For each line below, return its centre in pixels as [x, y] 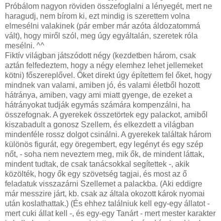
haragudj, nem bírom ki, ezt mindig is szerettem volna [97, 16]
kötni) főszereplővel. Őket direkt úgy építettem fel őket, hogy [108, 75]
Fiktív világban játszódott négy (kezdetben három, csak [100, 55]
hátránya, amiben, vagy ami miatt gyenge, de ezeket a [99, 95]
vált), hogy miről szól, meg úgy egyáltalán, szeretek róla [101, 36]
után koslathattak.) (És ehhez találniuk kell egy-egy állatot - [107, 203]
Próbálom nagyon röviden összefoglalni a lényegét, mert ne [109, 6]
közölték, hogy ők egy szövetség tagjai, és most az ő [96, 174]
